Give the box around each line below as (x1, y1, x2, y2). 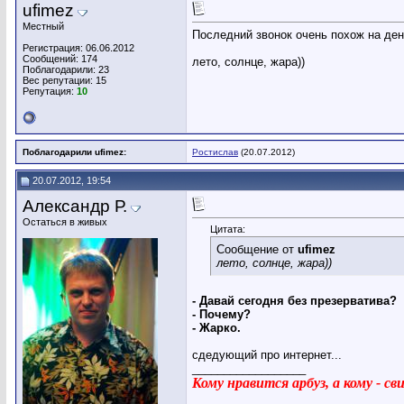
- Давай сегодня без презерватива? (192, 294, 397, 308)
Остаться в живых (23, 216, 107, 227)
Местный (23, 21, 64, 32)
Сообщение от (216, 243, 298, 257)
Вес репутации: (23, 75, 96, 86)
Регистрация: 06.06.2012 (23, 42, 134, 53)
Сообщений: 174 (23, 53, 97, 64)
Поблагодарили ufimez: (23, 147, 126, 157)
